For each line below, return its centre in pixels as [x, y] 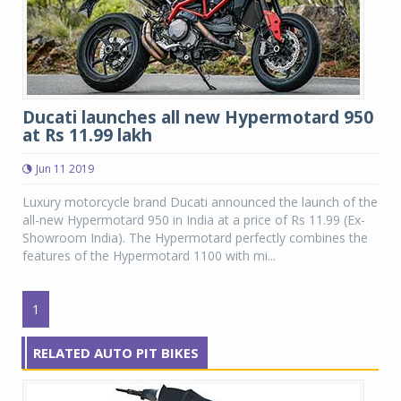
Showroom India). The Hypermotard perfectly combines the [195, 238]
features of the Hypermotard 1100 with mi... [149, 256]
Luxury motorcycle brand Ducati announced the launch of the [200, 202]
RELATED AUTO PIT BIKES [116, 353]
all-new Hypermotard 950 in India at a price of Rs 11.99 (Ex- [194, 220]
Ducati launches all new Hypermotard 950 [198, 117]
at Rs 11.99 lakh [87, 135]
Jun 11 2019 [65, 169]
